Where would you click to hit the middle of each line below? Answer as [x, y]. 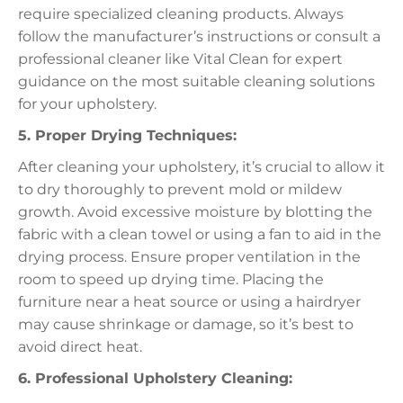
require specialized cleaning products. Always [181, 14]
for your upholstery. [87, 104]
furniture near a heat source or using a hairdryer [189, 302]
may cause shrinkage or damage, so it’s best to [186, 325]
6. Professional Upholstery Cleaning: [155, 379]
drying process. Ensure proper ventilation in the [189, 257]
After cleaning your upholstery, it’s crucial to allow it [201, 167]
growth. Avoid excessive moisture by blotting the [195, 212]
